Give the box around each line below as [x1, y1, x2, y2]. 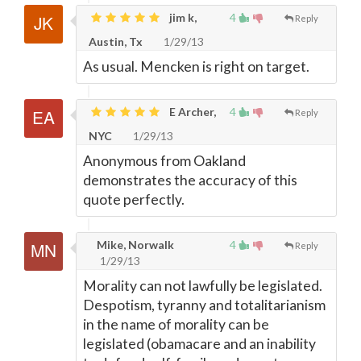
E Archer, [167, 105, 216, 119]
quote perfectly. [83, 191, 185, 209]
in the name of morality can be [83, 316, 269, 334]
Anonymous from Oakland [83, 152, 246, 170]
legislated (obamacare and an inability [83, 335, 316, 353]
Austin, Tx [89, 35, 143, 49]
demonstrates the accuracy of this [83, 172, 297, 189]
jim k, [167, 10, 197, 25]
